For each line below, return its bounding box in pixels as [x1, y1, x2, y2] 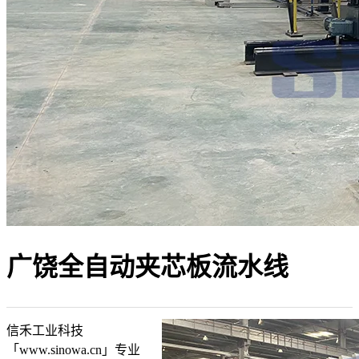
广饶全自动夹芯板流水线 [6, 252, 288, 282]
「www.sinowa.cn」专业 [6, 343, 140, 357]
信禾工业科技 [6, 324, 83, 338]
